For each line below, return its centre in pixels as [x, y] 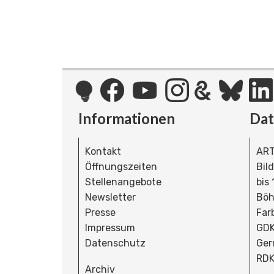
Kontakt [103, 152]
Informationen [127, 119]
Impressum [110, 228]
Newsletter [110, 198]
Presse [100, 213]
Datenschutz [115, 243]
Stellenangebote [123, 182]
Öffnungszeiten [121, 167]
